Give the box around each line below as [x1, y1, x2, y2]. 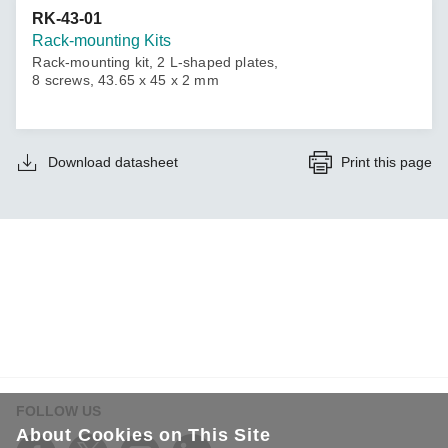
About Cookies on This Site [16, 425, 271, 445]
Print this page [341, 154, 432, 171]
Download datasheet [48, 154, 179, 171]
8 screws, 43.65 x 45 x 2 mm [32, 72, 219, 89]
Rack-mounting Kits [32, 32, 172, 50]
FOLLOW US [16, 403, 101, 419]
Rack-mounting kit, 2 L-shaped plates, [32, 54, 279, 71]
